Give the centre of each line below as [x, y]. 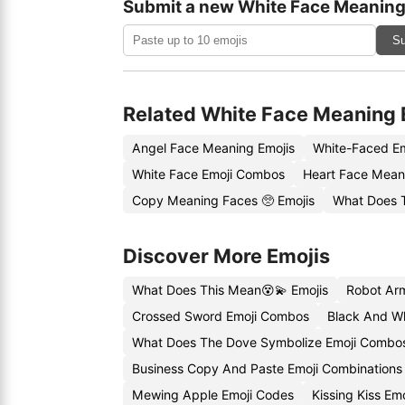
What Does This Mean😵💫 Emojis [230, 290]
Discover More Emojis [226, 256]
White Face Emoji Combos [208, 174]
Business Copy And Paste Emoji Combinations [267, 368]
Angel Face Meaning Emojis [213, 148]
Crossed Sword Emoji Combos [221, 316]
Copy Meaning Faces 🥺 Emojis [223, 200]
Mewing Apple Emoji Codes [213, 395]
